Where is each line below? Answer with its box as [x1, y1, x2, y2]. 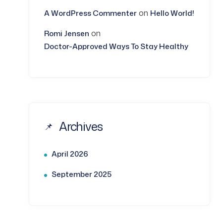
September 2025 [52, 169, 111, 179]
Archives [59, 118, 103, 135]
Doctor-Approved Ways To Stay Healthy [44, 41, 188, 52]
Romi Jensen [44, 28, 89, 39]
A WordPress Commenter [44, 8, 137, 18]
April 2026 [52, 149, 88, 159]
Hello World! [150, 8, 194, 18]
